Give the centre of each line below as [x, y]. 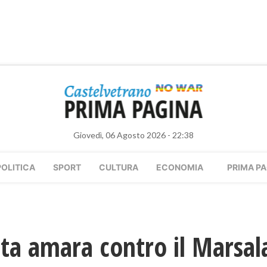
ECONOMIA [180, 167]
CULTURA [119, 167]
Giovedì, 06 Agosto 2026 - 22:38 [133, 135]
